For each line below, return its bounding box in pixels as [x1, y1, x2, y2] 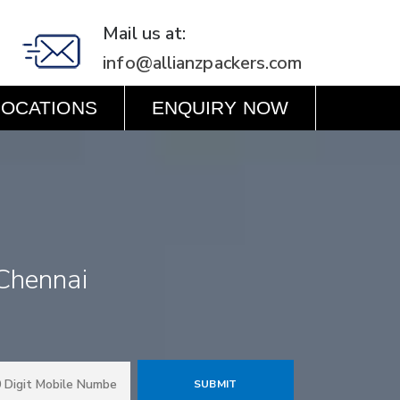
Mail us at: [103, 21, 187, 46]
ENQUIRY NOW [151, 97, 288, 118]
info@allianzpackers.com [103, 51, 303, 75]
